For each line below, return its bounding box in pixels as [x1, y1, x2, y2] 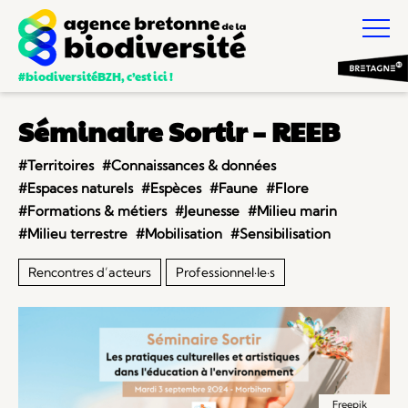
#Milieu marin [248, 202, 337, 219]
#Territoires [18, 157, 94, 174]
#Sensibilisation [230, 225, 331, 242]
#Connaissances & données [102, 157, 276, 174]
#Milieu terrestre [18, 225, 127, 242]
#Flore [266, 179, 309, 197]
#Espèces [141, 179, 201, 197]
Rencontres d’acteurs [28, 264, 151, 280]
